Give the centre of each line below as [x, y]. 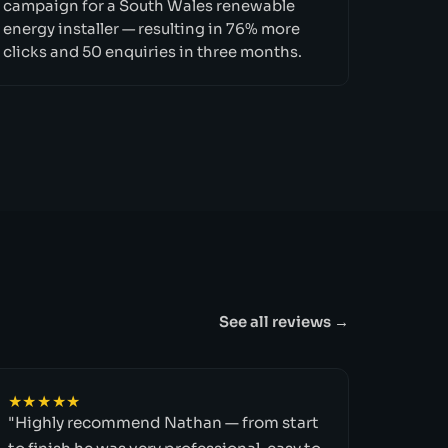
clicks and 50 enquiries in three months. [153, 51]
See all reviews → [283, 322]
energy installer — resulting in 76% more [152, 28]
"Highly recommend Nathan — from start [163, 422]
